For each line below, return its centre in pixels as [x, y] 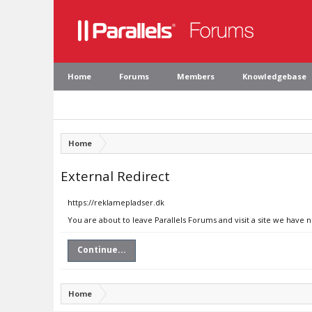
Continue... [102, 250]
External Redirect [115, 176]
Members [196, 76]
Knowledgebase [274, 76]
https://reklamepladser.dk [116, 202]
